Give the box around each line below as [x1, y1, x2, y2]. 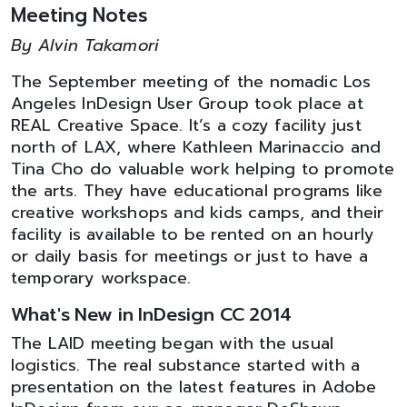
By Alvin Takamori [11, 33, 160, 58]
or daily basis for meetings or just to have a [11, 243, 369, 269]
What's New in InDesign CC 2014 [11, 301, 292, 328]
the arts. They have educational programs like [11, 178, 383, 203]
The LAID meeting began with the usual [11, 331, 334, 356]
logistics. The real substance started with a [11, 352, 361, 378]
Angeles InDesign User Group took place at [11, 91, 363, 116]
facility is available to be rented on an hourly [11, 222, 375, 247]
